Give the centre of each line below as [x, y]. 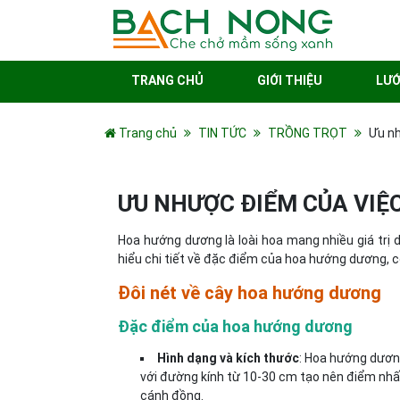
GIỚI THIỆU [290, 80]
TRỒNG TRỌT [308, 133]
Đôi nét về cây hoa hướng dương [250, 293]
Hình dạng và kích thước [228, 358]
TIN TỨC [222, 133]
